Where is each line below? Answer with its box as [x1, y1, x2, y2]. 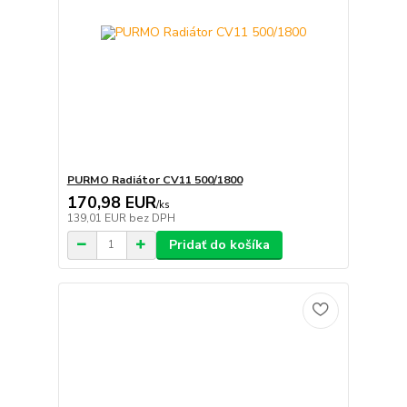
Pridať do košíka [168, 235, 270, 253]
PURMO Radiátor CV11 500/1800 [66, 172, 243, 187]
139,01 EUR [66, 210, 129, 225]
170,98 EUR [66, 191, 156, 213]
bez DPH [128, 210, 175, 225]
